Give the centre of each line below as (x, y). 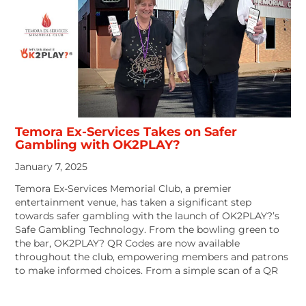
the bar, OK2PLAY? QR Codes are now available (128, 243)
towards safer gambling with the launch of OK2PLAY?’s (148, 215)
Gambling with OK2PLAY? (98, 144)
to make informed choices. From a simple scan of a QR (147, 270)
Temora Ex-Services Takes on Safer (126, 131)
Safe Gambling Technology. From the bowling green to (148, 229)
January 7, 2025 (52, 166)
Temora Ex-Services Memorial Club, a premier (124, 188)
